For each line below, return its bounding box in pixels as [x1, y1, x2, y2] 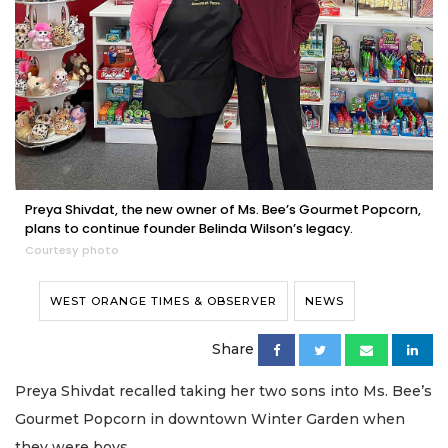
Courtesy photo [25, 242, 119, 259]
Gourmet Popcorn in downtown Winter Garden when [15, 410, 405, 429]
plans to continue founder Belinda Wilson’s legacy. [25, 220, 353, 238]
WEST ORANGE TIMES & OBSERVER [50, 294, 277, 309]
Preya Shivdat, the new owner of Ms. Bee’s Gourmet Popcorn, [25, 201, 421, 219]
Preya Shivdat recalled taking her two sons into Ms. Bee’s [15, 382, 432, 401]
